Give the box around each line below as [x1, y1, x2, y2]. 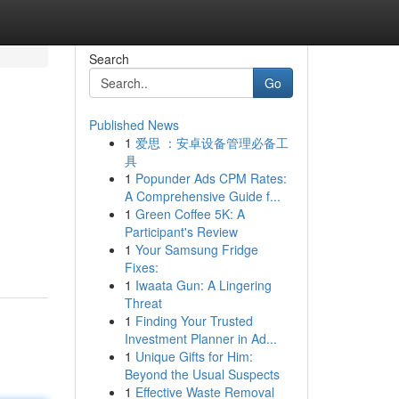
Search [88, 50, 129, 68]
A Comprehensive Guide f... [124, 187, 281, 205]
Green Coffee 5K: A [134, 205, 245, 223]
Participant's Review [124, 223, 238, 240]
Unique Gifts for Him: [134, 347, 253, 365]
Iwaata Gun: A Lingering [134, 276, 272, 294]
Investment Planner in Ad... [124, 330, 277, 347]
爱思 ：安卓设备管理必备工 [134, 134, 289, 151]
